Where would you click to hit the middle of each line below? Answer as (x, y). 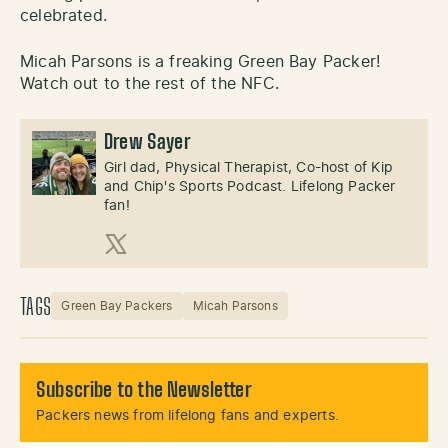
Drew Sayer (147, 142)
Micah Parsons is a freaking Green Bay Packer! (200, 61)
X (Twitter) (144, 265)
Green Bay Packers (117, 305)
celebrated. (66, 15)
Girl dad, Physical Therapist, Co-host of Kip (248, 167)
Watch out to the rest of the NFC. (149, 83)
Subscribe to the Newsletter (144, 390)
